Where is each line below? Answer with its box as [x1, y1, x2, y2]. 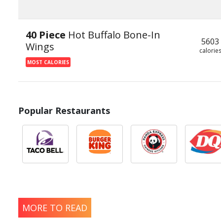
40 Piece [26, 28, 68, 41]
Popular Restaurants [18, 105, 110, 116]
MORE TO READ [22, 202, 87, 214]
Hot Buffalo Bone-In [68, 28, 160, 41]
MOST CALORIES [27, 59, 69, 66]
